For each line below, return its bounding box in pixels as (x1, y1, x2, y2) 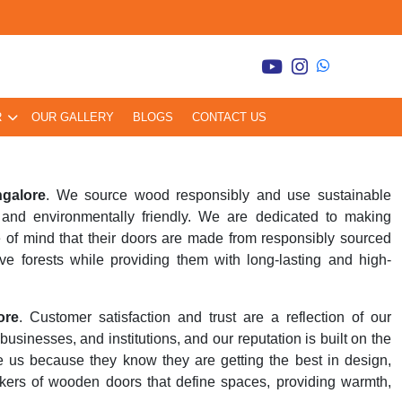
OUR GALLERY (31, 110, 114, 124)
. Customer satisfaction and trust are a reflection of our (19, 310, 391, 325)
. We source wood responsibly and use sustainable (46, 188, 392, 203)
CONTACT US (192, 110, 267, 124)
